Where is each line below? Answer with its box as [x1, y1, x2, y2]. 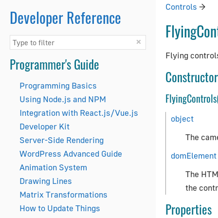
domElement [171, 150, 217, 161]
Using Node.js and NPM [19, 94, 106, 104]
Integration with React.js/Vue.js [19, 108, 138, 118]
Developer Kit [19, 121, 70, 131]
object [171, 113, 194, 124]
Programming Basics [19, 80, 97, 91]
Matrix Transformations [19, 189, 108, 200]
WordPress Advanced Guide [19, 148, 122, 159]
